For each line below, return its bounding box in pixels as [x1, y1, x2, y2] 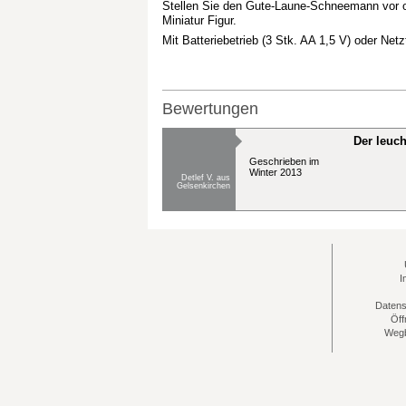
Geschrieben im [249, 156, 319, 167]
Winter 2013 [249, 167, 302, 178]
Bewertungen [162, 100, 258, 118]
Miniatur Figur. [162, 14, 237, 27]
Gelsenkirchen [177, 181, 230, 190]
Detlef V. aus [181, 173, 230, 182]
